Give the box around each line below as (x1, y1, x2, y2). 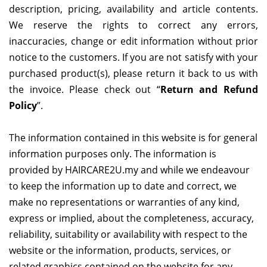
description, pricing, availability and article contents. (9, 2, 258, 16)
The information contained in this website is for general (9, 131, 257, 145)
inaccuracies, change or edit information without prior (9, 35, 258, 48)
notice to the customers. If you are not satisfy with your (9, 51, 258, 64)
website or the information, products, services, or (9, 244, 231, 257)
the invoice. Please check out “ (9, 83, 160, 97)
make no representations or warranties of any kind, (9, 195, 240, 209)
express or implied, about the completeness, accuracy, (9, 212, 254, 225)
